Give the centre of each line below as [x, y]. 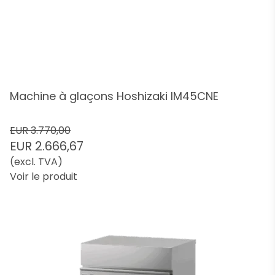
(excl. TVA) [36, 162]
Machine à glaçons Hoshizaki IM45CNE [114, 96]
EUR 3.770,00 [40, 130]
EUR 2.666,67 [47, 146]
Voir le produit [44, 176]
